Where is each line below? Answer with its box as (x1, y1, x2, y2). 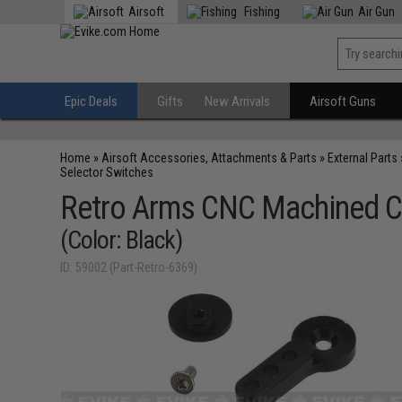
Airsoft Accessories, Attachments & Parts (101, 151, 318, 165)
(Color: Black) (60, 225, 183, 255)
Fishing (241, 4, 281, 19)
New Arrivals (205, 93, 271, 109)
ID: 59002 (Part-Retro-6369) (60, 260, 198, 275)
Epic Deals (65, 93, 118, 109)
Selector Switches (60, 165, 154, 179)
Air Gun (358, 4, 396, 19)
